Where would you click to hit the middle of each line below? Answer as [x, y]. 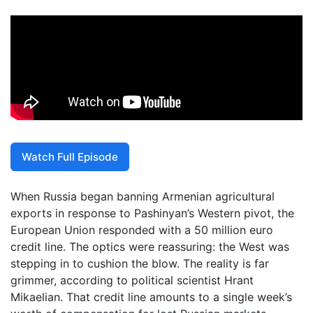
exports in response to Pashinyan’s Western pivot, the [152, 213]
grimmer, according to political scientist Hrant [132, 281]
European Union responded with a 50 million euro [142, 230]
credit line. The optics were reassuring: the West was [150, 247]
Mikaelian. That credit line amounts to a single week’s [151, 297]
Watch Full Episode [70, 156]
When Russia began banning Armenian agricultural [143, 197]
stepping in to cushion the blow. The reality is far [140, 264]
